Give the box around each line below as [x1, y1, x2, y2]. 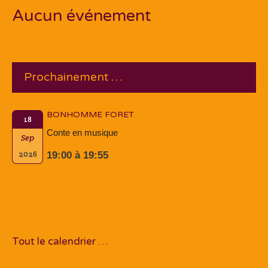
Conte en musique [47, 127, 118, 138]
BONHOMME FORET [47, 109, 134, 120]
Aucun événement [12, 6, 151, 26]
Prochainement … [24, 70, 123, 85]
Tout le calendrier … [12, 235, 108, 248]
